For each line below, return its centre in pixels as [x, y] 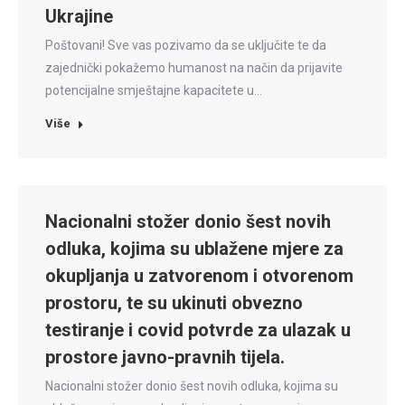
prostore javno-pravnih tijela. [165, 357]
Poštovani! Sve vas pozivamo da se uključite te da [186, 45]
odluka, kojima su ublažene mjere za [194, 249]
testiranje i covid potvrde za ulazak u [198, 330]
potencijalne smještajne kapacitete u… [154, 90]
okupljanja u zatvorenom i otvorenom [199, 276]
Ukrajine [79, 16]
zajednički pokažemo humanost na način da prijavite [194, 68]
